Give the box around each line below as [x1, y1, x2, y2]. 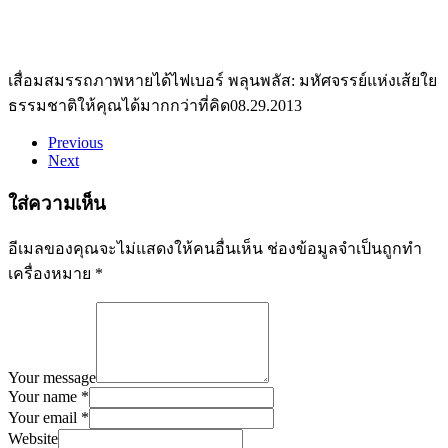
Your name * [8, 388, 89, 406]
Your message [8, 369, 96, 387]
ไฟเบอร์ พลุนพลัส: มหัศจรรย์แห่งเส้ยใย [171, 72, 437, 90]
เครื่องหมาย [8, 265, 95, 283]
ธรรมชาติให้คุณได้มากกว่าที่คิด [8, 97, 230, 115]
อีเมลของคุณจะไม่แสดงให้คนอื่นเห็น [8, 240, 263, 258]
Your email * [8, 409, 89, 427]
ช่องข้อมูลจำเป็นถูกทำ [267, 240, 422, 258]
